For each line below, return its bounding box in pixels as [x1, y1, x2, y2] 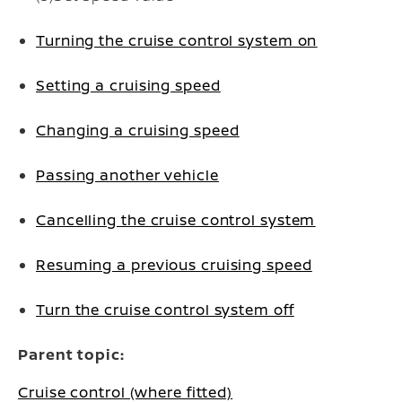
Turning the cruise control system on [36, 31, 318, 50]
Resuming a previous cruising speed [36, 255, 312, 275]
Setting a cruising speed [36, 75, 221, 95]
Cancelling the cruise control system [36, 210, 316, 230]
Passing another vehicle [36, 165, 219, 185]
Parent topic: [18, 345, 125, 364]
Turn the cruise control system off [36, 300, 294, 319]
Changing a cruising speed [36, 120, 240, 140]
